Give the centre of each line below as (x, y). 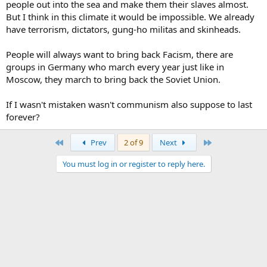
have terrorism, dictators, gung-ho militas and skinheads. (123, 29)
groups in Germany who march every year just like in (115, 67)
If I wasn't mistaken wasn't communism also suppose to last (129, 104)
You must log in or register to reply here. (133, 164)
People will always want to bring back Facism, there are (119, 54)
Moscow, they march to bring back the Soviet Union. (113, 79)
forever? (23, 117)
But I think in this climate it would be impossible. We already (130, 17)
